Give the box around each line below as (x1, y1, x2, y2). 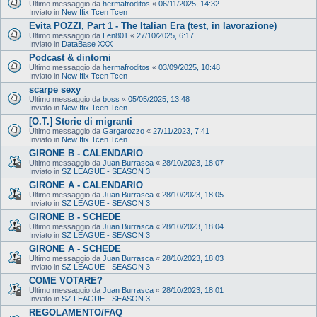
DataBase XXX (62, 39, 113, 48)
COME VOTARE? (29, 275, 103, 286)
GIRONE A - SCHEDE (29, 243, 121, 254)
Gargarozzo (103, 126, 144, 135)
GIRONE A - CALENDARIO (29, 179, 143, 190)
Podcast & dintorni (29, 52, 111, 63)
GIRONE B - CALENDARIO (29, 147, 143, 158)
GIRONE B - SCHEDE (29, 211, 121, 222)
